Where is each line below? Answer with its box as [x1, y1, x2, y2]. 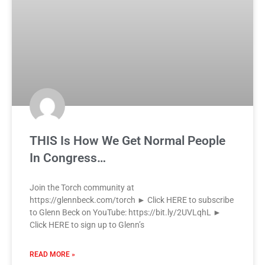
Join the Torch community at [30, 183, 134, 193]
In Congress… [30, 151, 106, 166]
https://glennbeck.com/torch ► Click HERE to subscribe [30, 195, 234, 205]
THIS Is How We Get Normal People [30, 134, 225, 148]
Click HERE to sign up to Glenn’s [30, 220, 144, 230]
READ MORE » [30, 250, 75, 259]
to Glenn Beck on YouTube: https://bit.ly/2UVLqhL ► [30, 208, 221, 218]
